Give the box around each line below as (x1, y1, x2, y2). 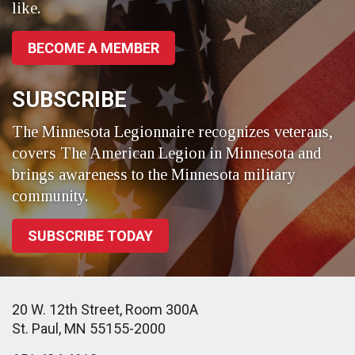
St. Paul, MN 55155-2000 (12, 320, 166, 338)
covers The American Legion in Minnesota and (12, 144, 321, 162)
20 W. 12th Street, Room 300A (12, 301, 198, 319)
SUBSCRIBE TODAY (28, 227, 153, 245)
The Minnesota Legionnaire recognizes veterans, (12, 123, 333, 141)
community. (12, 187, 88, 205)
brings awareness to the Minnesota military (12, 166, 296, 184)
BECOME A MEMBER (28, 40, 159, 57)
